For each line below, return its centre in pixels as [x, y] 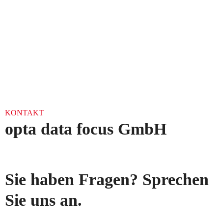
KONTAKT [24, 112]
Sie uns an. [43, 200]
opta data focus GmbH [86, 129]
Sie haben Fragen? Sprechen [107, 179]
